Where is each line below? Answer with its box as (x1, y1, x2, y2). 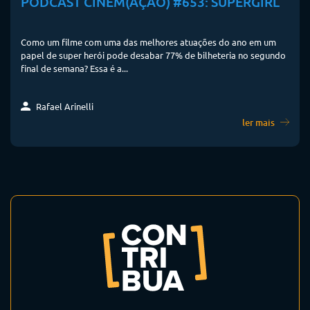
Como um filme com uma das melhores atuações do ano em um (21, 36, 276, 48)
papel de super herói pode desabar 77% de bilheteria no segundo (21, 49, 286, 62)
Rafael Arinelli (34, 100, 93, 113)
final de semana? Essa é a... (21, 62, 128, 75)
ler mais (242, 116, 277, 129)
